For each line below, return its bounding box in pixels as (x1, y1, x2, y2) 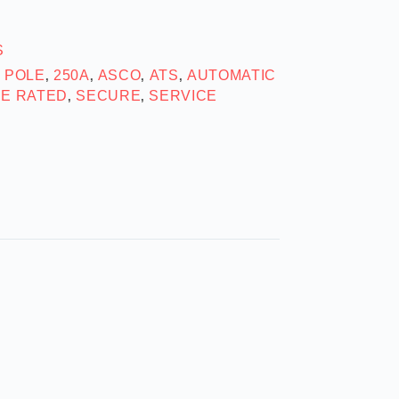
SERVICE (149, 87, 218, 103)
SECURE (76, 87, 142, 103)
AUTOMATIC (187, 67, 276, 83)
